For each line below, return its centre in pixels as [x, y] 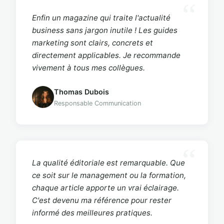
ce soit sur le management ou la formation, [109, 175]
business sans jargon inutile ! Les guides [105, 30]
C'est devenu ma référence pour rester [102, 200]
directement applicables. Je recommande [106, 55]
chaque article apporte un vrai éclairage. [105, 187]
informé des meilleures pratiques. [92, 212]
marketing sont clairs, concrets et [92, 42]
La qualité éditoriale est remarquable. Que [108, 162]
